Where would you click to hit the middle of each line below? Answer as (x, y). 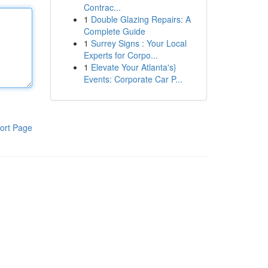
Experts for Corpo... (121, 55)
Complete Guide (114, 31)
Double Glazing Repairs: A (141, 19)
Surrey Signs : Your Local (138, 43)
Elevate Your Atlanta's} (133, 67)
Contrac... (102, 7)
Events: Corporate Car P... (133, 79)
